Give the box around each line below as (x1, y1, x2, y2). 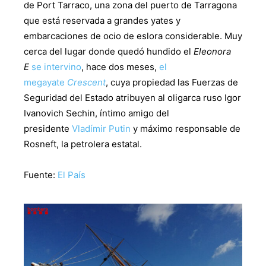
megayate (24, 77, 67, 88)
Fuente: (24, 169, 58, 181)
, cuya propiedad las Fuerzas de (106, 77, 238, 88)
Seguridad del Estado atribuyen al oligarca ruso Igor (24, 92, 241, 104)
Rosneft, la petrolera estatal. (24, 138, 142, 150)
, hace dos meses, (81, 61, 157, 73)
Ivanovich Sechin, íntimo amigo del (24, 107, 169, 119)
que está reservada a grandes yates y (24, 15, 180, 27)
